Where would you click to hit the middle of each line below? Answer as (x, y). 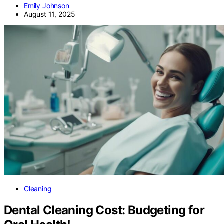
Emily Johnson (47, 5)
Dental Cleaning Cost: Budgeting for (104, 210)
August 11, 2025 (50, 14)
